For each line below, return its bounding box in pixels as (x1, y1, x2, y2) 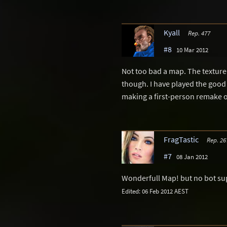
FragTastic (164, 134, 199, 145)
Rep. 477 (187, 29, 210, 37)
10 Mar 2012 (176, 46, 208, 54)
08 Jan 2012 (176, 153, 208, 161)
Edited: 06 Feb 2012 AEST (122, 187, 188, 196)
